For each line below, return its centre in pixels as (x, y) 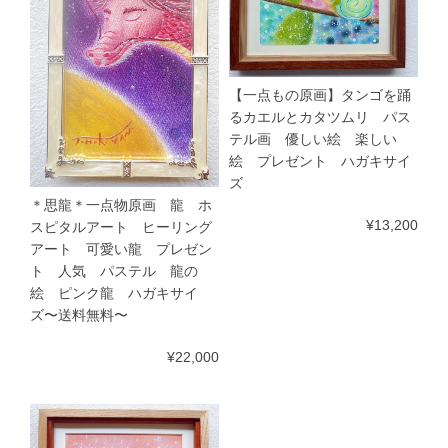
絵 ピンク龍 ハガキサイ (114, 293)
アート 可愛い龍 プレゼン (121, 249)
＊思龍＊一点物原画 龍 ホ (121, 205)
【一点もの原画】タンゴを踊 (320, 95)
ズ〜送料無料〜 (79, 315)
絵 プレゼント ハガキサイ (320, 161)
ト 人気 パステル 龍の (114, 271)
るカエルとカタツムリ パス (320, 117)
